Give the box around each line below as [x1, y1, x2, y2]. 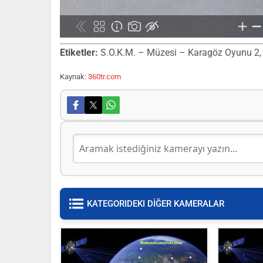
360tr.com [88, 72, 121, 81]
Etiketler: [60, 47, 98, 58]
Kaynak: [60, 72, 88, 81]
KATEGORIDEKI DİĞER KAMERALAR [87, 198, 224, 209]
